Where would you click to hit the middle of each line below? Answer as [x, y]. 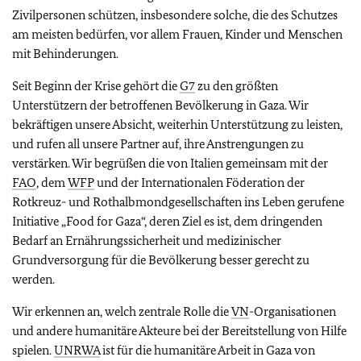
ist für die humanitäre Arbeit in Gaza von [207, 350]
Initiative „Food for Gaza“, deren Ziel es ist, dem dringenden [167, 221]
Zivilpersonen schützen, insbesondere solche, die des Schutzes [175, 15]
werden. [33, 279]
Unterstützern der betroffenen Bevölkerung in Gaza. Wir [160, 105]
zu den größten [237, 86]
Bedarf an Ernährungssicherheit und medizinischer [147, 241]
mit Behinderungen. [65, 54]
